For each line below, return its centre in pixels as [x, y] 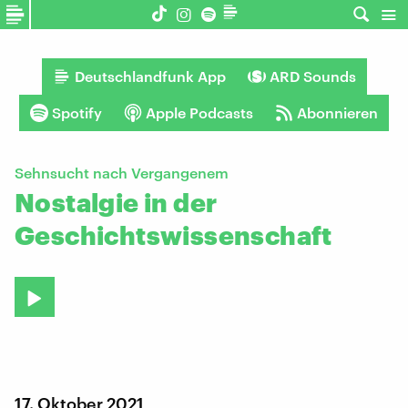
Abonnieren [337, 112]
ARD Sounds [312, 76]
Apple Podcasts [199, 112]
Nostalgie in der [116, 202]
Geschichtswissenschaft [173, 235]
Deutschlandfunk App [150, 76]
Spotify [77, 112]
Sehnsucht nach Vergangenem [122, 173]
